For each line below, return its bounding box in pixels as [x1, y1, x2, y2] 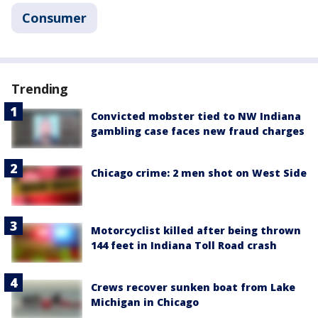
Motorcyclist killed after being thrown [91, 223, 301, 237]
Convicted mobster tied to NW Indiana [91, 109, 301, 124]
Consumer [22, 9, 87, 27]
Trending [11, 80, 69, 98]
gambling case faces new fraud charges [91, 124, 305, 138]
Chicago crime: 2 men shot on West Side [91, 166, 307, 180]
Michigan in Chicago [91, 295, 199, 309]
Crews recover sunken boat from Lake [91, 280, 295, 294]
